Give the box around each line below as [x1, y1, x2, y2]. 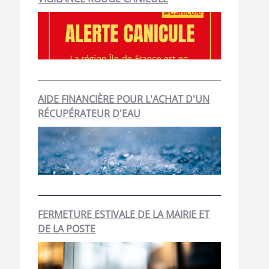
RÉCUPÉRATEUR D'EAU [38, 107, 141, 121]
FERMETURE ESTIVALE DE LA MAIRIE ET [38, 207, 210, 221]
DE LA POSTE [38, 222, 96, 235]
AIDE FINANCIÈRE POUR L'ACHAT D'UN [38, 92, 210, 106]
